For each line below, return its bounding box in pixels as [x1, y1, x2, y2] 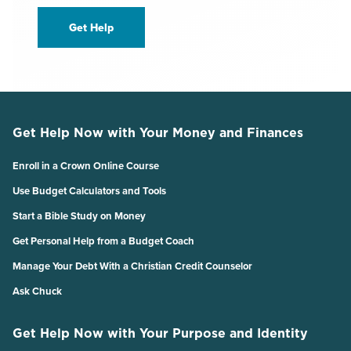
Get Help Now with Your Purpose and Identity [13, 324, 308, 342]
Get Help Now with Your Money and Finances [13, 123, 303, 141]
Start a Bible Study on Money [13, 208, 146, 223]
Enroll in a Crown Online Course [13, 157, 159, 173]
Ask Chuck [13, 283, 62, 299]
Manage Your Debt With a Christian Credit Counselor [13, 258, 252, 273]
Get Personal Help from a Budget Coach [13, 233, 194, 248]
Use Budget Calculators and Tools [13, 183, 166, 198]
